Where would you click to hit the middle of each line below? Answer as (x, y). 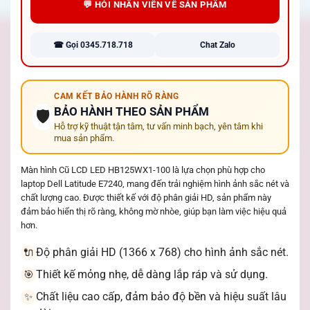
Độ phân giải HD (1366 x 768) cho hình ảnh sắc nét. (162, 253)
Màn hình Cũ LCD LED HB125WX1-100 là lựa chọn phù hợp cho (143, 170)
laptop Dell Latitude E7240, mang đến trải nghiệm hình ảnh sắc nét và (155, 184)
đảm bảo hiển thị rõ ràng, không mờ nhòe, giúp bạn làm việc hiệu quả (154, 212)
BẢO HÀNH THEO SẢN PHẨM (132, 112)
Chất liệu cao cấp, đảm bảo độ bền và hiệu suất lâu (161, 297)
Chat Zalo (217, 45)
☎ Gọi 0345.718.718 (93, 45)
